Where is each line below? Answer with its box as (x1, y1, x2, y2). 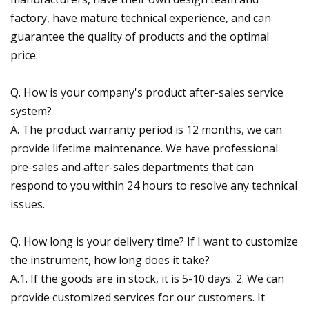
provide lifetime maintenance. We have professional (10, 140, 278, 156)
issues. (10, 196, 45, 212)
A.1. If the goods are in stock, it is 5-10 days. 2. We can (10, 270, 284, 286)
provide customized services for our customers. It (10, 289, 265, 305)
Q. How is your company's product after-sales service (10, 84, 283, 100)
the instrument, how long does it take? (10, 252, 210, 268)
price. (10, 47, 38, 63)
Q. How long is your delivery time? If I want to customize (10, 233, 298, 249)
